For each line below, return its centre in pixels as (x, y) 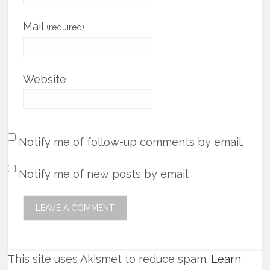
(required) (66, 27)
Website (45, 79)
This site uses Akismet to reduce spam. (110, 259)
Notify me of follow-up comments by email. (131, 142)
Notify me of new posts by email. (105, 174)
